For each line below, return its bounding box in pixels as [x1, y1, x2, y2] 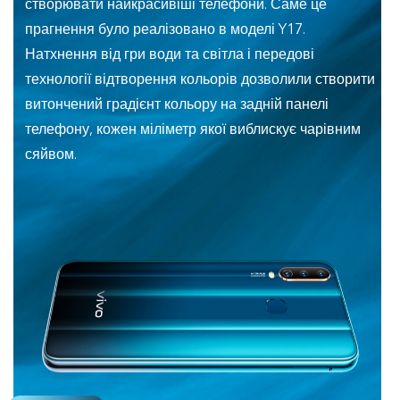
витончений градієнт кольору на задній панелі [25, 95, 329, 114]
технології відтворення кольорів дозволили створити [25, 70, 375, 89]
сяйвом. [25, 145, 77, 164]
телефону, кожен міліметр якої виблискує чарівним [25, 120, 361, 139]
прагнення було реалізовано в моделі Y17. [25, 20, 305, 39]
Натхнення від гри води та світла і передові [25, 45, 314, 64]
